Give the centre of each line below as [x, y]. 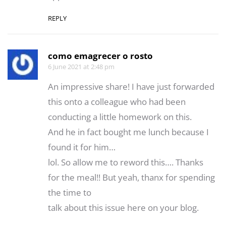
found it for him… [82, 147]
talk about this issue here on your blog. [123, 207]
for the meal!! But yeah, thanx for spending [131, 177]
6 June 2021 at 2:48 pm [81, 66]
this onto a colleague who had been [117, 101]
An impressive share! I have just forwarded [131, 86]
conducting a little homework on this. [120, 117]
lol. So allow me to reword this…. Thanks [126, 162]
